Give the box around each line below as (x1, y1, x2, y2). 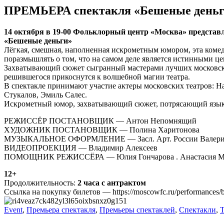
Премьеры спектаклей (99, 205, 175, 214)
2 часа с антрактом (75, 178, 146, 187)
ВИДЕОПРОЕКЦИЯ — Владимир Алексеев (4, 143, 157, 152)
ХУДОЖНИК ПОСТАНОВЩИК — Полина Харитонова (4, 125, 199, 134)
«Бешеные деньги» (4, 36, 72, 45)
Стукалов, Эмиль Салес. (4, 90, 87, 99)
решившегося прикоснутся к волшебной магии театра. (4, 72, 190, 81)
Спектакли (179, 205, 216, 214)
